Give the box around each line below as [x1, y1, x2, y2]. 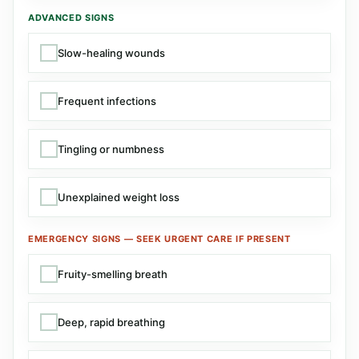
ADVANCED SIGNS [28, 12, 115, 23]
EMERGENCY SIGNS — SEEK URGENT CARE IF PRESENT [28, 233, 291, 244]
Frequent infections [58, 94, 156, 107]
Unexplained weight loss [58, 190, 179, 204]
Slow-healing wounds [58, 46, 165, 59]
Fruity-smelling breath [58, 267, 167, 280]
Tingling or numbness [58, 142, 164, 155]
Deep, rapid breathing [58, 315, 165, 329]
